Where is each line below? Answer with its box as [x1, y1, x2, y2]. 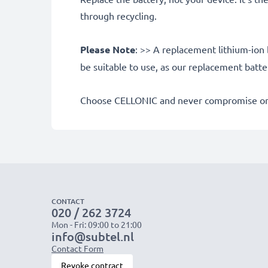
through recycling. [80, 9, 157, 22]
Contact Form [51, 242, 103, 254]
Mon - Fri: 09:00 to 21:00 [51, 218, 142, 230]
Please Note [80, 42, 135, 56]
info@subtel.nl [51, 228, 134, 244]
